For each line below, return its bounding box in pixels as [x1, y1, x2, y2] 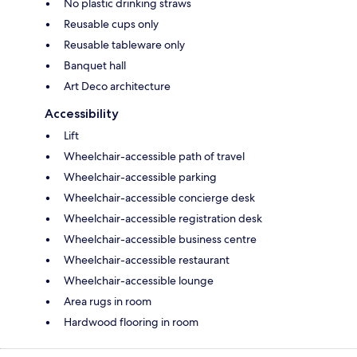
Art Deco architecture [64, 78, 171, 93]
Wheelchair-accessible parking [64, 169, 217, 184]
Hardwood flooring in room [64, 314, 198, 329]
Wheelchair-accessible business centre [64, 231, 257, 246]
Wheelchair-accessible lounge [64, 273, 214, 288]
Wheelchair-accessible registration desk [64, 210, 262, 226]
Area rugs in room [64, 293, 151, 308]
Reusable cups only [64, 16, 159, 31]
